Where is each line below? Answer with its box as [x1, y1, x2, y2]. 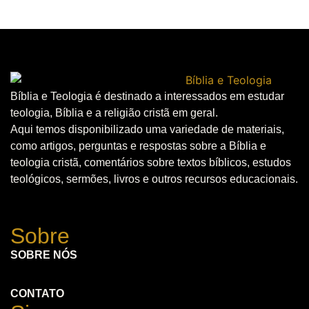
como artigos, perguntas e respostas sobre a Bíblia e [10, 139, 266, 152]
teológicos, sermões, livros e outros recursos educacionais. [10, 172, 298, 185]
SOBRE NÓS [10, 249, 77, 261]
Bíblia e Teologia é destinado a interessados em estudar [10, 90, 284, 102]
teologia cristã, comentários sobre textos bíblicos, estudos [10, 156, 291, 168]
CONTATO [10, 288, 64, 300]
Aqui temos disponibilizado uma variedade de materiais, [10, 123, 284, 135]
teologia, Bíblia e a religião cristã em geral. [10, 106, 218, 119]
